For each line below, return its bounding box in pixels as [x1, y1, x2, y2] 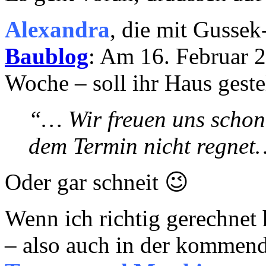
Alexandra [5, 16, 110, 42]
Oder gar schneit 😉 [5, 169, 189, 195]
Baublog [5, 43, 88, 69]
